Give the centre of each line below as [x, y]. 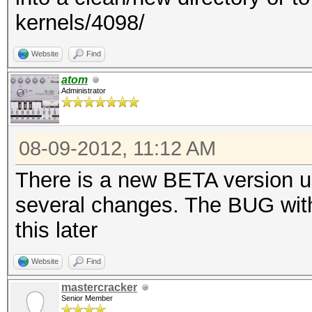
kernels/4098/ [80, 23]
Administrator [84, 91]
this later [56, 230]
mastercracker [99, 287]
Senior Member [87, 298]
